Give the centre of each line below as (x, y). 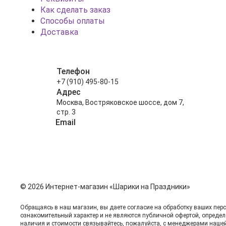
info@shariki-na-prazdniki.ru (101, 133)
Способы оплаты (73, 21)
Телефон (73, 71)
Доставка (59, 32)
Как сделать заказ (75, 10)
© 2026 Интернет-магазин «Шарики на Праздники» (105, 187)
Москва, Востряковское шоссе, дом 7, (120, 102)
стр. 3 (66, 112)
